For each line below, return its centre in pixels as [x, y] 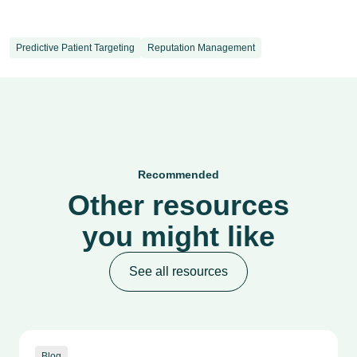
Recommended [178, 175]
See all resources [178, 271]
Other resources [178, 205]
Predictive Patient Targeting [75, 48]
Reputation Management [201, 48]
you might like [178, 236]
